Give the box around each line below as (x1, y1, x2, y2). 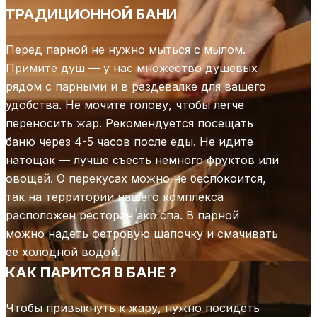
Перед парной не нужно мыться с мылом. (6, 42, 246, 57)
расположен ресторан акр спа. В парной (6, 208, 239, 223)
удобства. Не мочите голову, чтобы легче (6, 98, 244, 113)
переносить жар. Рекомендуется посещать (6, 116, 253, 131)
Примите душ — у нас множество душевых (6, 61, 258, 76)
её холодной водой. (6, 245, 120, 260)
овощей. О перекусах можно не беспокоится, (6, 171, 266, 186)
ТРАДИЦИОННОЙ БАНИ (6, 6, 177, 23)
